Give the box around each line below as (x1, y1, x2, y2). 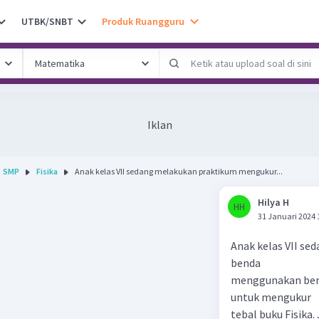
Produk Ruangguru (102, 14, 184, 28)
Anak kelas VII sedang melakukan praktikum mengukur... (75, 166, 283, 177)
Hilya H (258, 196, 289, 209)
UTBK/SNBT (21, 14, 73, 28)
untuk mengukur (231, 290, 311, 304)
